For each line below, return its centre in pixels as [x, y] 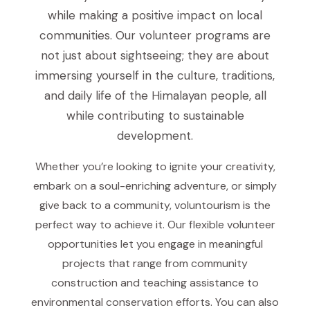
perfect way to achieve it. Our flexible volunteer [155, 225]
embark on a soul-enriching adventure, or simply [155, 186]
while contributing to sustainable [155, 116]
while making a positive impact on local [155, 15]
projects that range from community [155, 263]
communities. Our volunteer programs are [155, 35]
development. [155, 136]
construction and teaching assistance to [155, 283]
